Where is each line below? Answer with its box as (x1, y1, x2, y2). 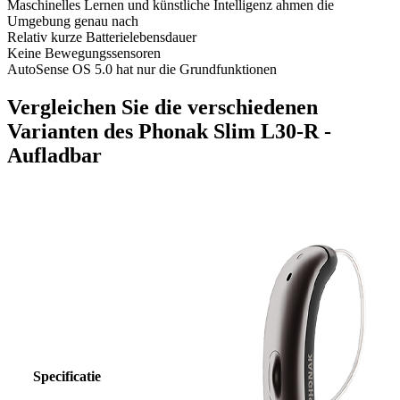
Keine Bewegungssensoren (7, 46, 161, 62)
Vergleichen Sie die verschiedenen (7, 95, 318, 119)
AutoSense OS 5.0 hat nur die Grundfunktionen (7, 62, 277, 78)
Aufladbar (7, 143, 102, 167)
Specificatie (32, 368, 101, 384)
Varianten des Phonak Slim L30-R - (7, 119, 331, 143)
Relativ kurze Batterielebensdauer (7, 29, 196, 46)
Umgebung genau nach (7, 13, 138, 29)
